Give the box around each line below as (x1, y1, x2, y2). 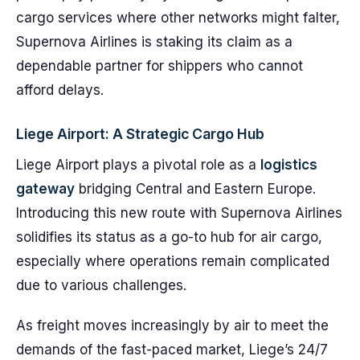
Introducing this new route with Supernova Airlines (16, 205, 342, 221)
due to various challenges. (16, 277, 186, 293)
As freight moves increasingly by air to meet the (16, 317, 329, 333)
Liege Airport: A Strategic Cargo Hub (16, 125, 264, 142)
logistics (260, 157, 317, 173)
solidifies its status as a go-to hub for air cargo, (16, 229, 322, 245)
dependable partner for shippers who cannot (16, 58, 303, 74)
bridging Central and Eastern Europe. (75, 181, 316, 197)
